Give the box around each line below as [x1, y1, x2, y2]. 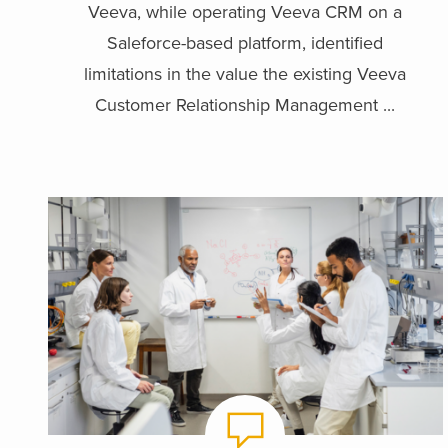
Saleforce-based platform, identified [107, 31, 384, 54]
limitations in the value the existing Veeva [84, 62, 407, 85]
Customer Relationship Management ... [95, 93, 396, 116]
